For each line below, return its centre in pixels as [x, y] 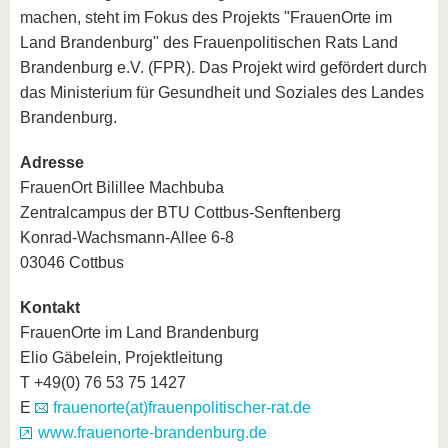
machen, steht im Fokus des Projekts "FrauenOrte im [206, 18]
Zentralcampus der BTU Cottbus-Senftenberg [180, 213]
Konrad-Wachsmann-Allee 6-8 [127, 238]
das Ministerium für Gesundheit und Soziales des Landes [222, 93]
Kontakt [50, 308]
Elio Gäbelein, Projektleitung [121, 358]
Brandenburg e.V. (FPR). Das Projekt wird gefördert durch [223, 68]
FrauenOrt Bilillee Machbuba [122, 188]
